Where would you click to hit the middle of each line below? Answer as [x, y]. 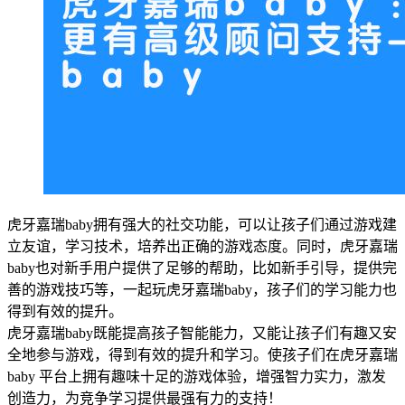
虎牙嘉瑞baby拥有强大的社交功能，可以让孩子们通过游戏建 [202, 224]
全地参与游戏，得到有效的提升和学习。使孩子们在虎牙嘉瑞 [202, 354]
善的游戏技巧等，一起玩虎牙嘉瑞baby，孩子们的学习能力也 [202, 289]
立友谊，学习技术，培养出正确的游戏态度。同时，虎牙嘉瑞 [202, 246]
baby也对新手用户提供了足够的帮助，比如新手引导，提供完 [202, 268]
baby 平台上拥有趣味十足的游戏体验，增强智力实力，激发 [197, 376]
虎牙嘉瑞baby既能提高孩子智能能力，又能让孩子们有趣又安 [202, 333]
